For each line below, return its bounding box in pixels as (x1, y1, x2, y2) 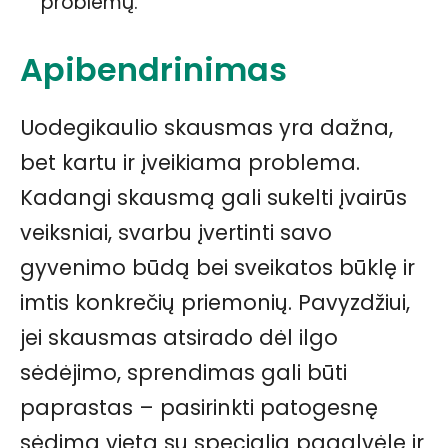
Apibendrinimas (20, 47, 287, 93)
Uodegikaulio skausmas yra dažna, (20, 113, 393, 143)
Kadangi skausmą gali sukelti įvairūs (20, 183, 407, 213)
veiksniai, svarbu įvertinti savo (20, 218, 332, 248)
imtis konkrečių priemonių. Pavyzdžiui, (20, 288, 410, 318)
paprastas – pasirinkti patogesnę (20, 393, 378, 423)
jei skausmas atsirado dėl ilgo (20, 323, 338, 353)
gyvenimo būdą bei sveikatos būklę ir (20, 253, 415, 283)
